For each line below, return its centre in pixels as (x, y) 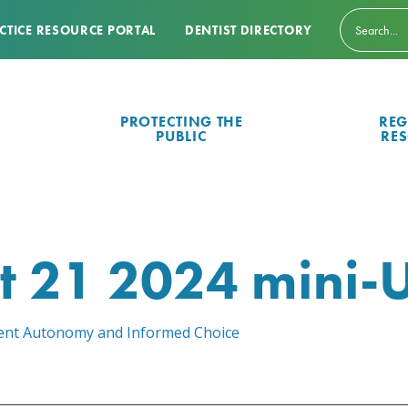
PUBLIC (182, 137)
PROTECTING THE (182, 122)
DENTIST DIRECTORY (249, 30)
